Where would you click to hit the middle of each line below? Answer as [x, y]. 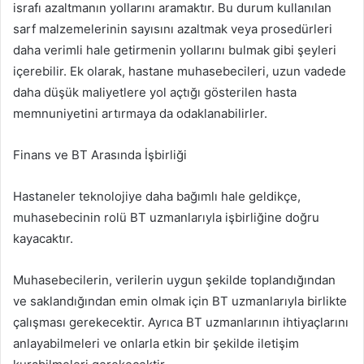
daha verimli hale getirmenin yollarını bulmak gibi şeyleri [175, 50]
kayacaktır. [43, 238]
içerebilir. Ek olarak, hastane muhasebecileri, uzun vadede [180, 71]
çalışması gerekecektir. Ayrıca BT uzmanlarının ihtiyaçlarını [181, 322]
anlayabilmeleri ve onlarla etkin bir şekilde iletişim [156, 343]
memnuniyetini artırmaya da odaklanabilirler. [140, 113]
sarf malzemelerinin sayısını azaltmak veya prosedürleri [173, 28]
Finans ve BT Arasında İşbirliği [100, 154]
